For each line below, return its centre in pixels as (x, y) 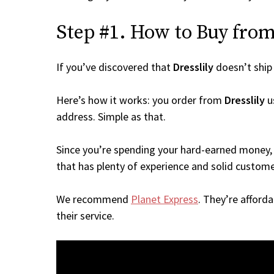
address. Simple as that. (111, 117)
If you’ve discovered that (115, 67)
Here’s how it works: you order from (140, 100)
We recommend (94, 199)
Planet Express (165, 199)
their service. (85, 216)
